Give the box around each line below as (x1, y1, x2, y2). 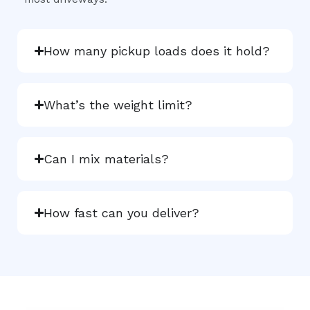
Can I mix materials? (44, 151, 170, 166)
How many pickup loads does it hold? (44, 43, 271, 58)
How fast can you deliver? (44, 205, 200, 220)
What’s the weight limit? (44, 97, 193, 112)
